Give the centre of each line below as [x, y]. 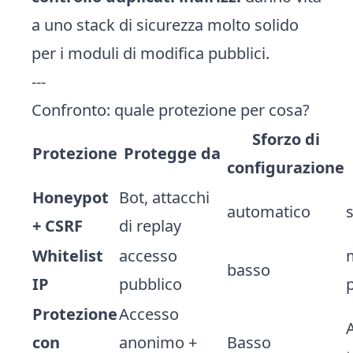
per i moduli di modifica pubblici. [150, 53]
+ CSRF [58, 226]
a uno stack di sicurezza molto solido [165, 25]
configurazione [286, 167]
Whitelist [68, 256]
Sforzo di [286, 139]
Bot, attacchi [164, 197]
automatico [269, 212]
